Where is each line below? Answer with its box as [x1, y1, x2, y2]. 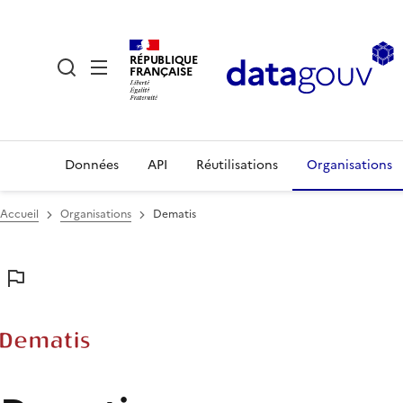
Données [65, 156, 119, 175]
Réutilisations [196, 156, 278, 175]
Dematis [153, 206, 196, 222]
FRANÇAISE [130, 62, 193, 80]
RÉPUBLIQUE [130, 50, 198, 68]
